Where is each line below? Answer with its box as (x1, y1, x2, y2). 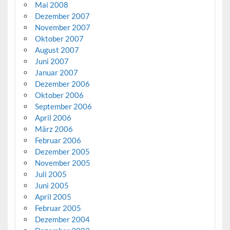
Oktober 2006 (34, 90, 84, 100)
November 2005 (34, 158, 90, 167)
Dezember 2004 (34, 214, 90, 224)
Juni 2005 (34, 180, 69, 190)
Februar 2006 (34, 135, 81, 145)
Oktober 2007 (34, 33, 84, 43)
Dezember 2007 (34, 11, 90, 21)
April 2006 (34, 112, 71, 122)
